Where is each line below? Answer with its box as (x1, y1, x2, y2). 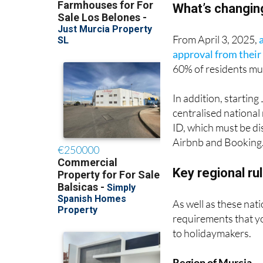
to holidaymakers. (173, 205, 252, 218)
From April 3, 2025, (173, 11, 259, 25)
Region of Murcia (173, 234, 252, 248)
